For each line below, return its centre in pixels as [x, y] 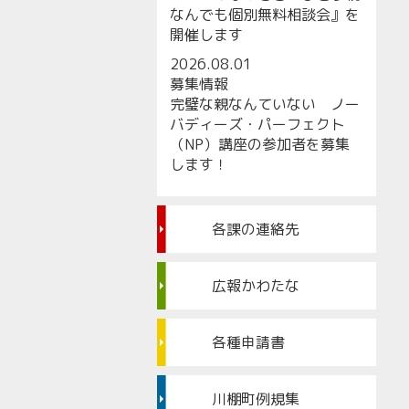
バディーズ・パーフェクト [257, 124]
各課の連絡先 [256, 229]
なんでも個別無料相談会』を [265, 15]
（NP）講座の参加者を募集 [260, 144]
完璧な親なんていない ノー [265, 104]
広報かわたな [256, 286]
